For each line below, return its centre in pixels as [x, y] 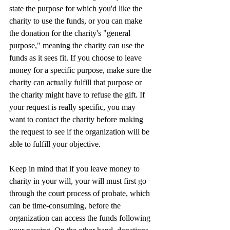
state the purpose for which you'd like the [77, 9]
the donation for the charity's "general [71, 33]
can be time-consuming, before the [66, 206]
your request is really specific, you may [73, 107]
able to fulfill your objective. [55, 144]
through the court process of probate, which [81, 194]
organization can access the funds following [81, 218]
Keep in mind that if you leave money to [75, 169]
